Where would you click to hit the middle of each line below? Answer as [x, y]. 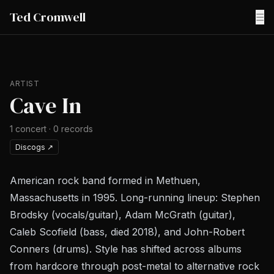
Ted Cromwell [48, 17]
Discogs [30, 147]
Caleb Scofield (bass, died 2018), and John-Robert [127, 232]
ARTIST [25, 83]
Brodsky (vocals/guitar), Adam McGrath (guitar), [123, 215]
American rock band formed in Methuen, [105, 180]
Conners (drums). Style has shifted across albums [126, 249]
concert [31, 129]
